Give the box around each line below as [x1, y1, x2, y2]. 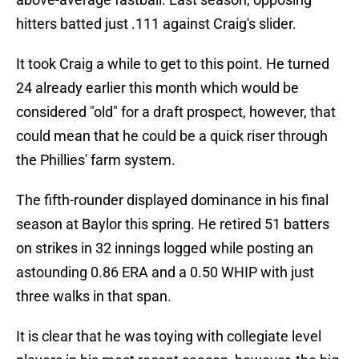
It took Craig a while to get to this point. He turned [16, 55, 329, 73]
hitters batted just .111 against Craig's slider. [16, 15, 296, 33]
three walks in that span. [16, 288, 171, 305]
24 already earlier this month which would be [16, 79, 299, 97]
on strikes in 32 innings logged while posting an [16, 240, 313, 257]
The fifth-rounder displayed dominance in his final [16, 192, 329, 209]
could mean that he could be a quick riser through [16, 127, 328, 145]
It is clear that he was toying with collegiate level [16, 328, 321, 345]
